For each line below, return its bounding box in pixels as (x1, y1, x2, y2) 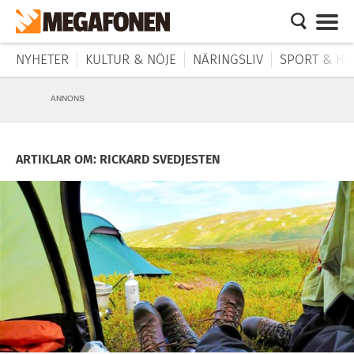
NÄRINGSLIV (193, 51, 263, 68)
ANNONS (51, 94, 85, 103)
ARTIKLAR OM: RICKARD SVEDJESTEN (16, 152, 220, 167)
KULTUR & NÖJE (85, 51, 176, 68)
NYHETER (16, 51, 69, 68)
